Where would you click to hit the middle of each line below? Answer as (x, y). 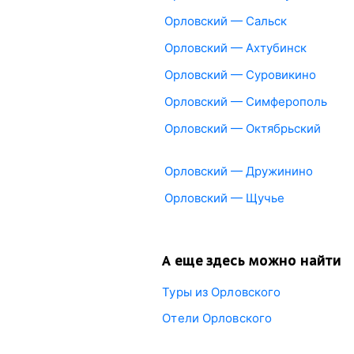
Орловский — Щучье (225, 198)
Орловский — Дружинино (239, 171)
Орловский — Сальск (226, 21)
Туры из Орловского (222, 292)
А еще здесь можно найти (252, 261)
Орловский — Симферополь (246, 102)
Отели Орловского (217, 318)
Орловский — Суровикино (241, 75)
